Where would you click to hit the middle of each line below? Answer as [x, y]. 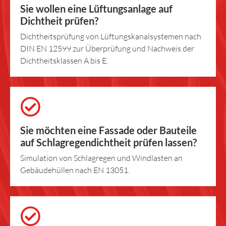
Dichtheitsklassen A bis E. [64, 60]
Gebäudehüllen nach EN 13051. [75, 170]
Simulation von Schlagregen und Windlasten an [101, 158]
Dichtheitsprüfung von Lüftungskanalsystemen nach [111, 36]
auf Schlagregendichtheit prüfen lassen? [108, 142]
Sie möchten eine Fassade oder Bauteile [108, 130]
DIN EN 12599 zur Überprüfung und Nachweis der [107, 48]
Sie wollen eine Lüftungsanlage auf [96, 8]
